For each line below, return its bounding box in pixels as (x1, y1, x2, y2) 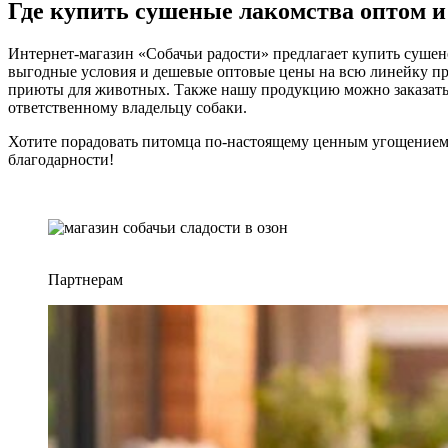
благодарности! (8, 150, 114, 168)
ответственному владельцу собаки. (8, 98, 247, 116)
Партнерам (48, 270, 123, 288)
